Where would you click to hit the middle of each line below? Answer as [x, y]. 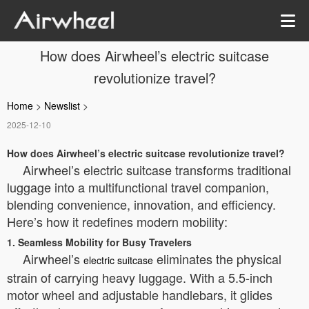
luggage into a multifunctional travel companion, [138, 187]
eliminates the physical [217, 259]
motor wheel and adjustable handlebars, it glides [140, 295]
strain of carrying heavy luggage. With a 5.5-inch [140, 277]
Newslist [62, 106]
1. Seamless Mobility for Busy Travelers [99, 242]
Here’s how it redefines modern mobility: [117, 221]
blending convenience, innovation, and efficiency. [141, 204]
